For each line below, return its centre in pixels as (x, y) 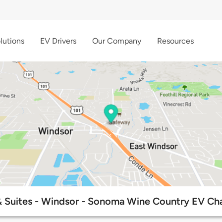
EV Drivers (58, 41)
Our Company (117, 41)
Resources (175, 41)
